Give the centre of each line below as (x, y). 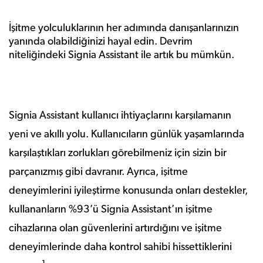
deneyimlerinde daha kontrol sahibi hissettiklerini (120, 247)
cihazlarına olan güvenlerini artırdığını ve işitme (115, 229)
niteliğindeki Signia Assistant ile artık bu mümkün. (122, 55)
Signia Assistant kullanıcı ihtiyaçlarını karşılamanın (120, 116)
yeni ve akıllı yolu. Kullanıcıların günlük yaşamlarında (127, 135)
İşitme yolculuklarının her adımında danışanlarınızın (124, 28)
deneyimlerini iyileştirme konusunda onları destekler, (128, 191)
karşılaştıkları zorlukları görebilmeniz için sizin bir (118, 154)
